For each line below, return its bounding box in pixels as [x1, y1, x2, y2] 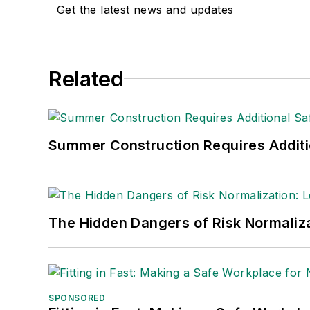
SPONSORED [48, 292, 106, 303]
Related [48, 66, 124, 91]
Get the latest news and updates [57, 2, 234, 17]
